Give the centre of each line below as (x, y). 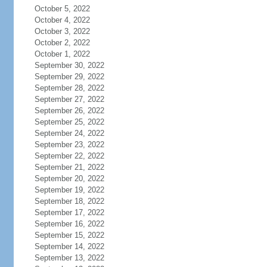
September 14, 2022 (69, 246)
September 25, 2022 (69, 122)
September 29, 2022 (69, 77)
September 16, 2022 (69, 224)
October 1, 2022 (62, 54)
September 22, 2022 (69, 156)
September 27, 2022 (69, 99)
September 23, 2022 (69, 145)
